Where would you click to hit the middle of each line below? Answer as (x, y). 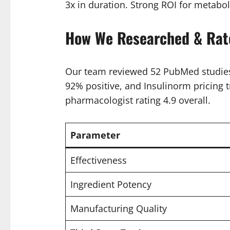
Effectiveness (98, 160)
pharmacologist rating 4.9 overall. (138, 100)
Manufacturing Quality (118, 208)
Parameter (95, 135)
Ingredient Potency (111, 184)
